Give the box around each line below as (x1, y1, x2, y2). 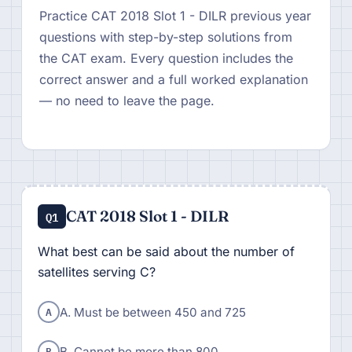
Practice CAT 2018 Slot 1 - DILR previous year (38, 8, 311, 24)
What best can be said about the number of (37, 244, 295, 259)
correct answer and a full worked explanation (38, 71, 308, 87)
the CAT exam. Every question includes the (38, 50, 293, 66)
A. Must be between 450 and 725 (59, 305, 246, 320)
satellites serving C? (37, 264, 156, 280)
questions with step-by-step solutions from (38, 29, 292, 45)
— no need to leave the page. (38, 93, 214, 108)
